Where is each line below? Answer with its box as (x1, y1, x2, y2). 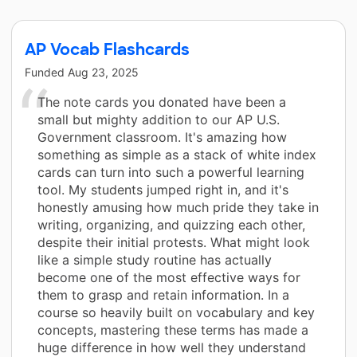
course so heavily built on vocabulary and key (37, 304, 315, 320)
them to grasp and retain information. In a (37, 286, 289, 303)
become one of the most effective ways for (37, 269, 300, 285)
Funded (25, 65, 68, 79)
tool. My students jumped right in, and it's (37, 181, 288, 198)
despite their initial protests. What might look (37, 233, 310, 250)
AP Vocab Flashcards (25, 38, 190, 60)
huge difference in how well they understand (37, 339, 306, 355)
